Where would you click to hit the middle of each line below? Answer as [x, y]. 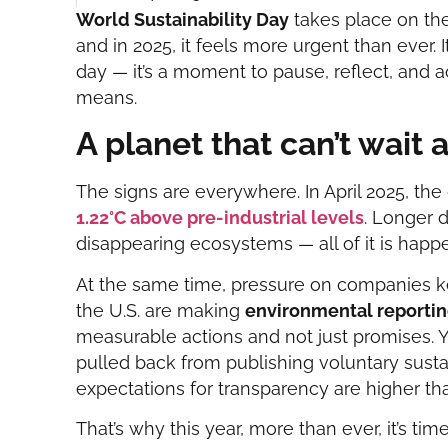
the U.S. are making [161, 310]
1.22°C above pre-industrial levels [220, 218]
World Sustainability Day [183, 19]
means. [107, 97]
